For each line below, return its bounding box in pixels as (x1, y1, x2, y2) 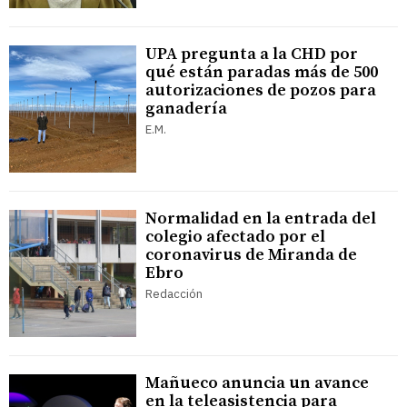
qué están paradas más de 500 (145, 62, 378, 84)
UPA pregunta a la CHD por (145, 44, 358, 65)
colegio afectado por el (145, 226, 325, 248)
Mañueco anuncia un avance (145, 372, 369, 394)
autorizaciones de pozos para (145, 80, 376, 102)
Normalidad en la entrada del (145, 208, 376, 230)
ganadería (145, 98, 227, 120)
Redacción (145, 286, 203, 303)
